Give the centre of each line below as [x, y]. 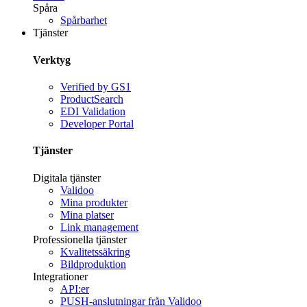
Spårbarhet [84, 21]
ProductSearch [92, 99]
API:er [75, 288]
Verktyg [52, 60]
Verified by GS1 [96, 86]
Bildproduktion [93, 264]
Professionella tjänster [80, 239]
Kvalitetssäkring [95, 251]
